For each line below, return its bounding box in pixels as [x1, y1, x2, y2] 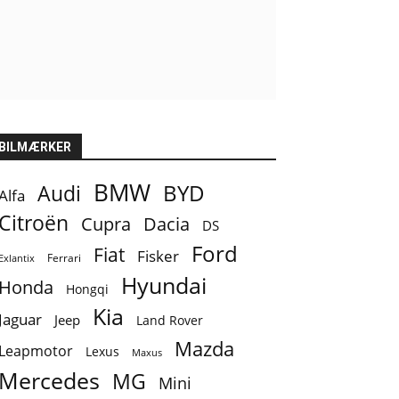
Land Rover [136, 313, 203, 330]
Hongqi [66, 281, 109, 298]
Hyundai [121, 271, 207, 301]
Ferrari [47, 250, 81, 266]
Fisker [137, 246, 179, 267]
